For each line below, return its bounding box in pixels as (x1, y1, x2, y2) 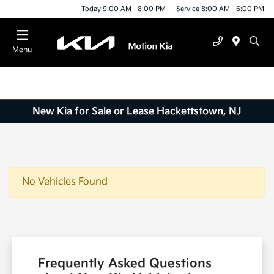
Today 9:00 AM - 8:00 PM (81, 4, 166, 13)
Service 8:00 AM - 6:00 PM (176, 4, 264, 13)
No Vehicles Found (22, 176, 108, 188)
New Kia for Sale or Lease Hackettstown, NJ (32, 105, 242, 117)
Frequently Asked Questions (38, 256, 212, 272)
